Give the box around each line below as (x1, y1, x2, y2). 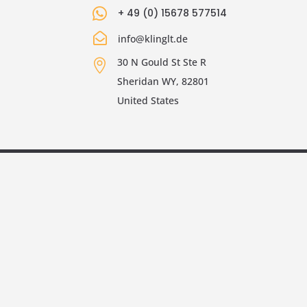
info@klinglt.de (117, 32, 188, 45)
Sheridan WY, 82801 (117, 74, 210, 88)
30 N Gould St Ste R (117, 55, 207, 69)
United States (117, 93, 180, 107)
